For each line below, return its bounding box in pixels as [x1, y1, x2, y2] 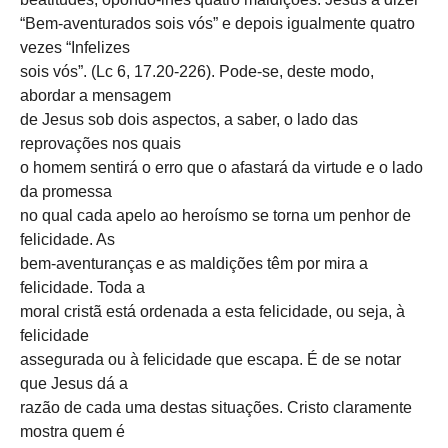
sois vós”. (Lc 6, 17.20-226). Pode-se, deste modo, [20, 62, 374, 80]
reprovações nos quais [20, 134, 181, 152]
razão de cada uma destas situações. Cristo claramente [20, 398, 412, 416]
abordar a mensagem [20, 86, 171, 104]
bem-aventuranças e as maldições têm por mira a [20, 254, 368, 272]
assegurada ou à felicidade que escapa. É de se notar [20, 350, 401, 368]
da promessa [20, 182, 112, 200]
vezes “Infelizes [20, 38, 130, 56]
